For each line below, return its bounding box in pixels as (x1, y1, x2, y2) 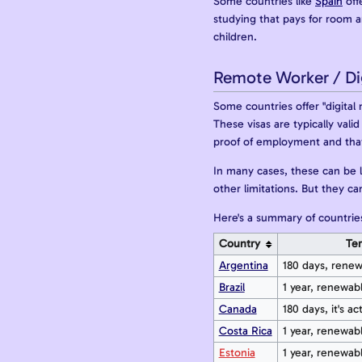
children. (213, 30, 257, 44)
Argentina (218, 259, 268, 273)
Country (218, 237, 260, 251)
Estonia (218, 346, 255, 360)
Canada (218, 302, 257, 317)
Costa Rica (218, 324, 272, 339)
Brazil (218, 280, 245, 295)
